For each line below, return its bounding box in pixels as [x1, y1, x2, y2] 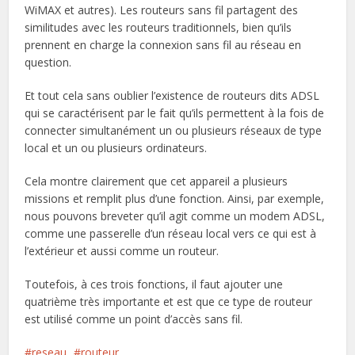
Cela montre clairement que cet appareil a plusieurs [25, 174, 288, 189]
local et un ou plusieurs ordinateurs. [25, 140, 208, 156]
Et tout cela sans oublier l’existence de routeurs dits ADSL [25, 88, 320, 104]
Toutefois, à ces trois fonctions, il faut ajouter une [25, 277, 284, 292]
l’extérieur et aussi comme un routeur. [25, 243, 219, 259]
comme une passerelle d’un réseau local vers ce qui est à [25, 226, 317, 242]
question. [25, 55, 72, 71]
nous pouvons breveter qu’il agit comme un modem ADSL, [25, 208, 326, 224]
